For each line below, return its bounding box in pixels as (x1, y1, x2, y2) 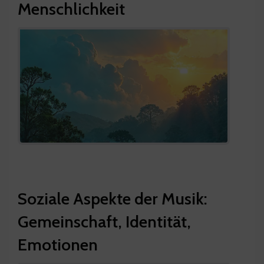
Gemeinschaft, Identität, (18, 211, 191, 232)
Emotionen (18, 234, 98, 255)
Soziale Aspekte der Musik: (18, 188, 207, 209)
